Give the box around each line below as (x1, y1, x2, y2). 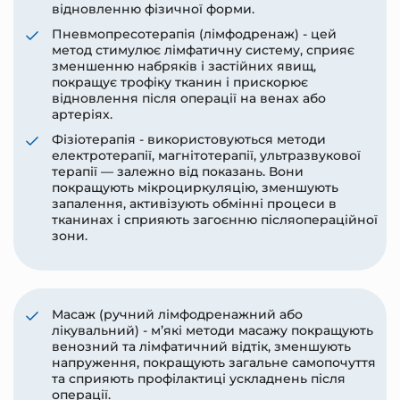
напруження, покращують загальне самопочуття (51, 354, 376, 371)
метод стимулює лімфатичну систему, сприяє (51, 42, 354, 59)
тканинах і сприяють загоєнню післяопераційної (51, 212, 378, 229)
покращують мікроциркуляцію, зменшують (51, 179, 338, 196)
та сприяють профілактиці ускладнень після (51, 371, 346, 387)
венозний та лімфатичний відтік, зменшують (51, 338, 351, 355)
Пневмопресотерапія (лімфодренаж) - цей (51, 26, 337, 43)
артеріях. (51, 106, 112, 123)
